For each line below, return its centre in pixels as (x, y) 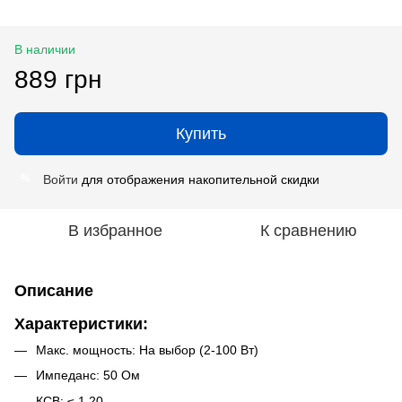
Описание (54, 290)
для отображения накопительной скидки (199, 179)
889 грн (58, 79)
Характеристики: (81, 323)
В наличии (45, 49)
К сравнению (309, 230)
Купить (201, 133)
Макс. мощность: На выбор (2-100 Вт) (147, 350)
